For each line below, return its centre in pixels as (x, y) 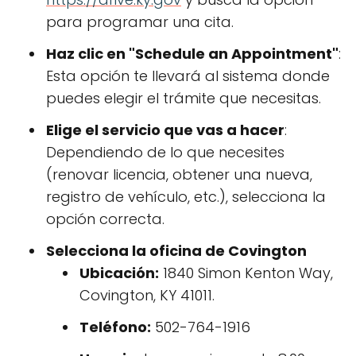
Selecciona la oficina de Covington (176, 251)
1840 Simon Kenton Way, (246, 273)
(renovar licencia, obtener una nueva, (179, 174)
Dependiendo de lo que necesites (165, 152)
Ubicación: (119, 273)
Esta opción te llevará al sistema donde (188, 76)
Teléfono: (115, 327)
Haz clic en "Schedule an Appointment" (192, 54)
